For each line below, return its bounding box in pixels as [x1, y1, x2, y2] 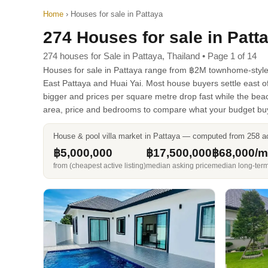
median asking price [146, 162, 212, 170]
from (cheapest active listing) [53, 162, 146, 170]
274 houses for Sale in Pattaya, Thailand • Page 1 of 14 [43, 51, 257, 61]
